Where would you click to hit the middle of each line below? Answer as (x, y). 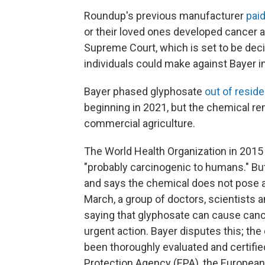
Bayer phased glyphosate (144, 92)
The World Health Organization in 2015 (174, 151)
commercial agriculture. (140, 124)
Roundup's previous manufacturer (164, 16)
